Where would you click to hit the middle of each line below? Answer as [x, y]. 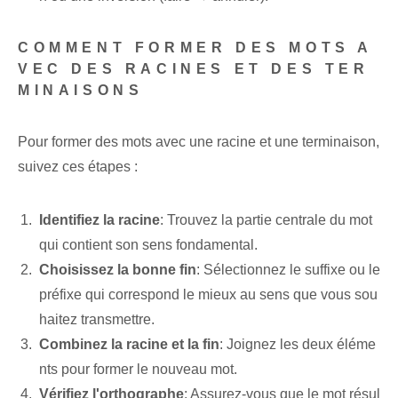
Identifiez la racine [99, 220]
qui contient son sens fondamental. [148, 245]
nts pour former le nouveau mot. [138, 370]
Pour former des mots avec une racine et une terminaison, [199, 142]
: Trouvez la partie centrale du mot [266, 220]
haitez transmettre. [97, 320]
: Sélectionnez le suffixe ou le [288, 270]
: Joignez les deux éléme [298, 345]
